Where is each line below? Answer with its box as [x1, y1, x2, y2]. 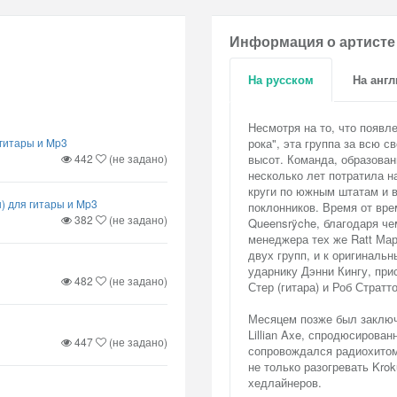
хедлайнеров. [248, 374, 322, 391]
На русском [248, 71, 314, 88]
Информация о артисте [230, 31, 395, 51]
